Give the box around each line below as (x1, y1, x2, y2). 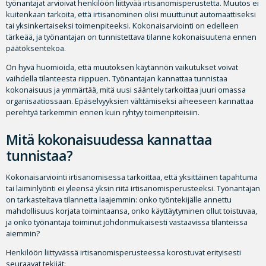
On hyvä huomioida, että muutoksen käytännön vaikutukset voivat (6, 62, 238, 73)
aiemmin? (6, 228, 40, 239)
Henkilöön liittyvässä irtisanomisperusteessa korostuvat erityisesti (6, 247, 241, 258)
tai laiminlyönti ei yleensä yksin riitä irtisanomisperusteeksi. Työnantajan (6, 183, 260, 194)
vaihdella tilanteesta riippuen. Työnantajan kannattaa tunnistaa (6, 73, 227, 84)
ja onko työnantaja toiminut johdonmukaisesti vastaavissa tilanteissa (6, 217, 248, 228)
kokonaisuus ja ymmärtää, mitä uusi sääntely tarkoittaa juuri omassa (6, 84, 246, 96)
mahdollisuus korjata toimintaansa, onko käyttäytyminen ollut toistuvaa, (6, 205, 257, 217)
